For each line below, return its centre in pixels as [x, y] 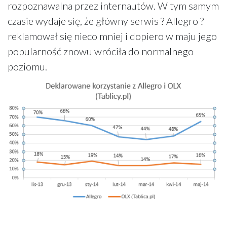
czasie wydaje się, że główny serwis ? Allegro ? [106, 21]
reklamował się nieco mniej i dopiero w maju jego [112, 36]
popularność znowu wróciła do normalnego [101, 51]
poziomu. [27, 66]
